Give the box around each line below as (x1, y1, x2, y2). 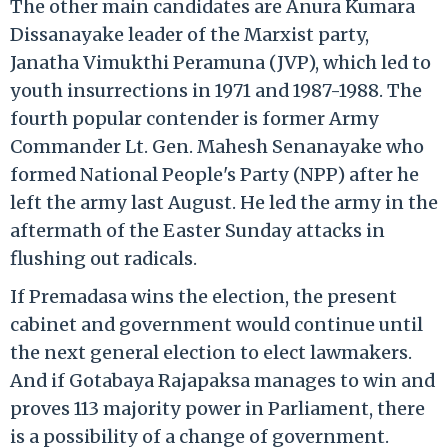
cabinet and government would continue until (10, 312, 423, 336)
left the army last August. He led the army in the (10, 190, 438, 214)
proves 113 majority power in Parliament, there (10, 396, 425, 420)
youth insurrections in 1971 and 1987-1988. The (10, 78, 422, 102)
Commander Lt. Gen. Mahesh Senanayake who (10, 134, 424, 158)
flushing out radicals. (10, 246, 197, 270)
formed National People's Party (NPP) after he (10, 162, 419, 186)
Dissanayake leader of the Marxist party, (10, 22, 369, 46)
